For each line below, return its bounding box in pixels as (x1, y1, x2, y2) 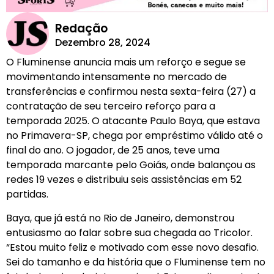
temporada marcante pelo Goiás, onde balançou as (6, 158, 256, 172)
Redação (54, 20, 108, 37)
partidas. (6, 187, 48, 202)
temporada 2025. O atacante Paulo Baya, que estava (6, 114, 260, 128)
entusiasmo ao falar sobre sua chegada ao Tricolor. (6, 225, 253, 240)
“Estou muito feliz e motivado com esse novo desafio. (6, 240, 259, 254)
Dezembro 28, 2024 (54, 35, 150, 50)
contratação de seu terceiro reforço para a (6, 99, 215, 114)
